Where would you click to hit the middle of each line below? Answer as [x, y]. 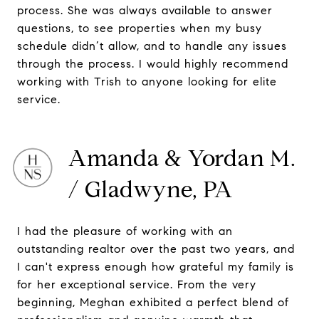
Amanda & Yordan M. [182, 158]
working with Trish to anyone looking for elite [147, 82]
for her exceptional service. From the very [137, 284]
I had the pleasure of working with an [125, 231]
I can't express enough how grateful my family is [156, 267]
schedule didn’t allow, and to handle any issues [152, 46]
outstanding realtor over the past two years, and [156, 249]
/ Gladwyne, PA [151, 189]
